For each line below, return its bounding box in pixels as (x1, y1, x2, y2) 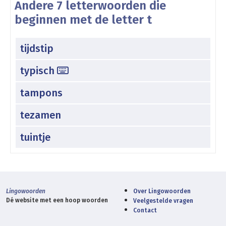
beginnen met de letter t (15, 12, 152, 27)
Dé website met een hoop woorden (6, 196, 108, 204)
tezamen (20, 108, 61, 121)
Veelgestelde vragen (133, 197, 193, 204)
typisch (20, 64, 57, 77)
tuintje (20, 131, 50, 143)
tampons (20, 86, 63, 99)
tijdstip (20, 42, 53, 54)
